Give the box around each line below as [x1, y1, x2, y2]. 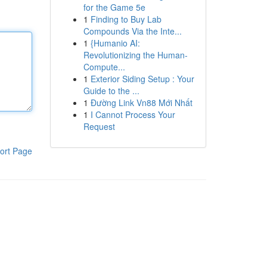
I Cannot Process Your [90, 108, 175, 120]
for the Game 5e [83, 1, 145, 13]
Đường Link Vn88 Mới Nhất [90, 97, 193, 108]
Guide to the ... [83, 85, 139, 97]
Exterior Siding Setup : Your [90, 73, 194, 85]
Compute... [83, 61, 125, 73]
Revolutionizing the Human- [83, 49, 188, 61]
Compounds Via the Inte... [83, 25, 182, 37]
